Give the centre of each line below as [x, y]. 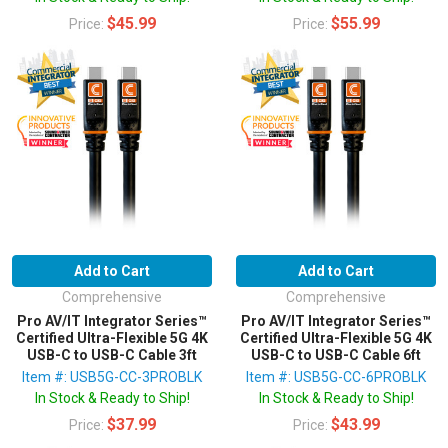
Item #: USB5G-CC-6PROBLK [336, 377]
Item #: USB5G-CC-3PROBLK [112, 377]
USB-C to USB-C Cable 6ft [336, 354]
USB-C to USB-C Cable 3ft [112, 354]
